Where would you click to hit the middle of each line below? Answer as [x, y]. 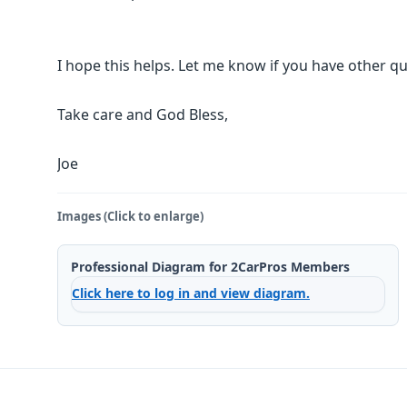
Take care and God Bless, [143, 114]
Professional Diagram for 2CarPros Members [210, 267]
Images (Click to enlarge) [130, 216]
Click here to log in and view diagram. [191, 293]
